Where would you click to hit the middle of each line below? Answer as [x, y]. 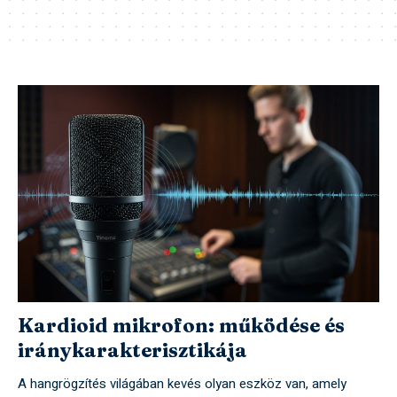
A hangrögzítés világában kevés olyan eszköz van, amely [182, 384]
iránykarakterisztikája [132, 350]
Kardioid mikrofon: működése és [181, 326]
